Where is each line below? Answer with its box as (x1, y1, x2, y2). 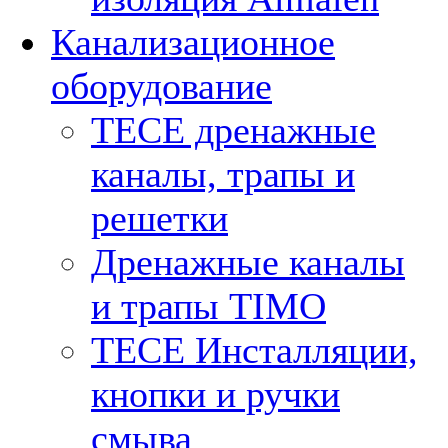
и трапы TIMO (91, 285, 326, 327)
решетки (91, 197, 228, 239)
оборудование (51, 65, 272, 107)
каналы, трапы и (91, 153, 355, 195)
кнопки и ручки (91, 373, 340, 415)
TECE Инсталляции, (91, 329, 418, 371)
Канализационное (51, 21, 335, 63)
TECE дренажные (91, 109, 376, 151)
